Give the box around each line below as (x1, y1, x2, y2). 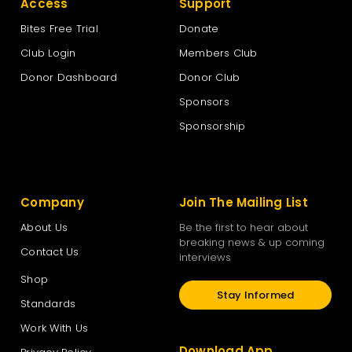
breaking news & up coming (178, 234, 324, 250)
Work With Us (20, 320, 88, 335)
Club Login (20, 45, 76, 60)
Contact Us (20, 244, 79, 259)
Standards (20, 295, 76, 311)
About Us (20, 219, 68, 235)
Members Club (178, 45, 258, 60)
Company (20, 193, 84, 211)
